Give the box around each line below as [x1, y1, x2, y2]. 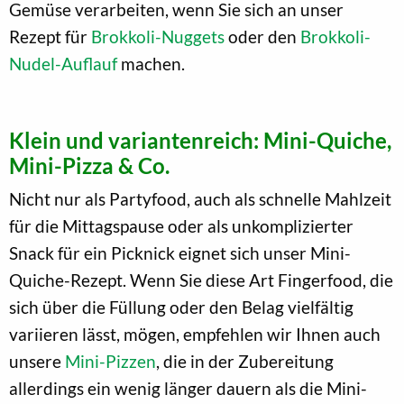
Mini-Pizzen [65, 350, 156, 372]
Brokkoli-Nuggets [91, 25, 225, 47]
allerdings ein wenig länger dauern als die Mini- [9, 377, 367, 399]
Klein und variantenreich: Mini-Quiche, [9, 126, 391, 153]
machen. [117, 52, 185, 74]
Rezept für [9, 25, 91, 47]
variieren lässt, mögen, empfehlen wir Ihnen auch [9, 323, 381, 344]
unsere [9, 350, 65, 372]
